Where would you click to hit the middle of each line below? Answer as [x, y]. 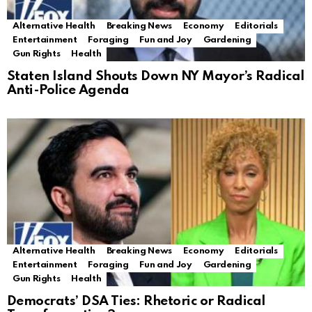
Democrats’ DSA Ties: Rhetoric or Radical [136, 302]
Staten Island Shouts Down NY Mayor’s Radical [156, 77]
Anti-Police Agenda [68, 91]
